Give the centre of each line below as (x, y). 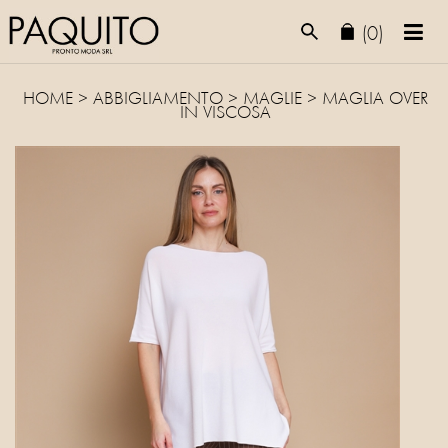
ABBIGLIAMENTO (158, 100)
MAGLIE (272, 100)
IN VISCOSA (225, 114)
